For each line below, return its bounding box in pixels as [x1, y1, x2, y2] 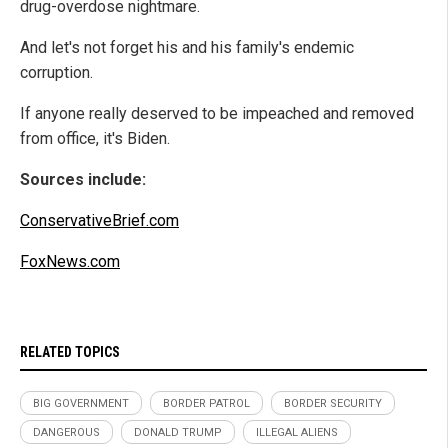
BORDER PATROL [163, 397, 250, 411]
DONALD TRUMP [134, 426, 222, 440]
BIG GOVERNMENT [33, 397, 129, 411]
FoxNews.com [20, 252, 120, 272]
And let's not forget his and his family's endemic [20, 38, 354, 58]
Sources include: [20, 170, 146, 190]
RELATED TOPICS [20, 344, 120, 361]
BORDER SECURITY [284, 397, 382, 411]
